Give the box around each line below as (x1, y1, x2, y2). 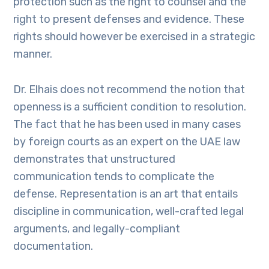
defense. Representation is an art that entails (13, 187, 238, 201)
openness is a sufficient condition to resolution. (13, 100, 247, 113)
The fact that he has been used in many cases (13, 118, 241, 131)
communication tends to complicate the (13, 170, 215, 183)
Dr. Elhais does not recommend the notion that (13, 83, 246, 96)
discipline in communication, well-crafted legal (13, 205, 244, 218)
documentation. (13, 240, 94, 253)
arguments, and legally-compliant (13, 222, 181, 235)
